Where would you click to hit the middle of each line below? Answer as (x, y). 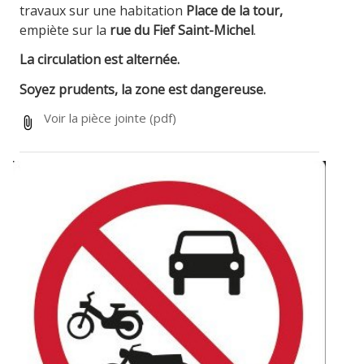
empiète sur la (65, 30)
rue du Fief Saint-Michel (182, 30)
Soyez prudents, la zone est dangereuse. (143, 90)
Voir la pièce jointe (95, 117)
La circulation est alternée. (100, 60)
